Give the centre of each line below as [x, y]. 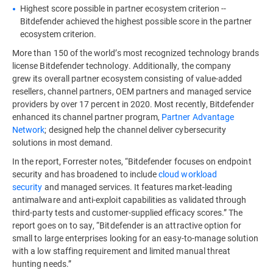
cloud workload [188, 174]
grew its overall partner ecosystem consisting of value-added [127, 78]
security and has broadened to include [86, 174]
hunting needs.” [42, 264]
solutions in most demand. [63, 142]
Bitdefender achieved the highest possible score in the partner [136, 21]
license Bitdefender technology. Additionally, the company [122, 66]
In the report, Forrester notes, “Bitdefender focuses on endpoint [132, 161]
